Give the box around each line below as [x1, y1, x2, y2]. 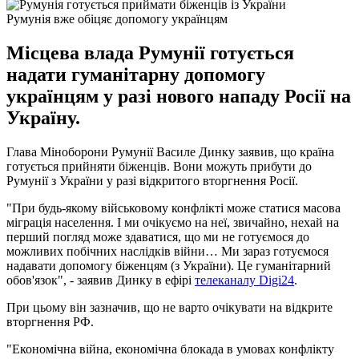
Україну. [6, 107, 80, 128]
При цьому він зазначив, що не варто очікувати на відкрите [6, 300, 333, 314]
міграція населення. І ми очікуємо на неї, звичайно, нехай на [6, 215, 339, 229]
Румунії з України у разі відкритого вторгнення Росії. [6, 173, 298, 188]
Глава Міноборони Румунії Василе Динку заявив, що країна [6, 144, 334, 159]
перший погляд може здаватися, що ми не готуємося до [6, 229, 309, 244]
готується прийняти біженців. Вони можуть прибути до [6, 159, 312, 173]
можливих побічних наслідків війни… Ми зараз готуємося [6, 244, 329, 258]
